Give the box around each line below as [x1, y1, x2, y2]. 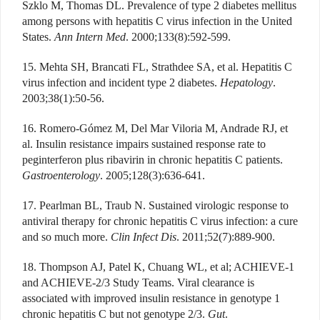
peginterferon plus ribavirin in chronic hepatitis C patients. [22, 153, 283, 166]
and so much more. [22, 230, 111, 243]
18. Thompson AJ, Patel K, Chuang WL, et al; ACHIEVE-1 [22, 260, 294, 273]
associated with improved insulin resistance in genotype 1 [22, 291, 280, 304]
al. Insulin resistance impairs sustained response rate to [22, 137, 266, 150]
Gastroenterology [22, 169, 100, 181]
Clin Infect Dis [111, 230, 176, 243]
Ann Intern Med [54, 30, 126, 43]
